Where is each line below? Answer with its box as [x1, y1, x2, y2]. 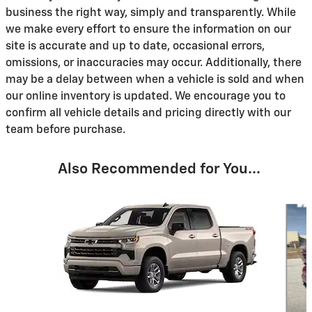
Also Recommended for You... [57, 162, 260, 177]
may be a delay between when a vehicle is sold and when [6, 74, 304, 86]
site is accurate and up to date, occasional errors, [6, 40, 265, 52]
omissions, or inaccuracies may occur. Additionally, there [6, 57, 302, 69]
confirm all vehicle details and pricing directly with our [6, 107, 291, 119]
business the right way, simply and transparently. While [6, 7, 296, 19]
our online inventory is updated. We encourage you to [6, 91, 286, 102]
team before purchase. [6, 124, 125, 136]
